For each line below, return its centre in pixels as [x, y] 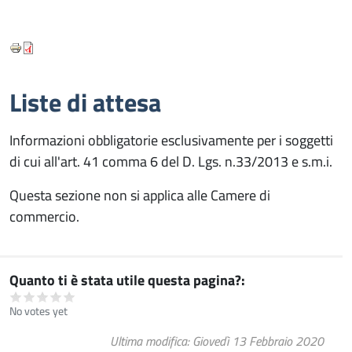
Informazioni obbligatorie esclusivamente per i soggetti [171, 140]
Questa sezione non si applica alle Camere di [140, 195]
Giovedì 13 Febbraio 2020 [258, 341]
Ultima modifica [148, 341]
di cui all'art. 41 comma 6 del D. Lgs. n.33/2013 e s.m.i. [171, 161]
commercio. [44, 216]
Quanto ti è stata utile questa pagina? [125, 280]
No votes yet [38, 311]
